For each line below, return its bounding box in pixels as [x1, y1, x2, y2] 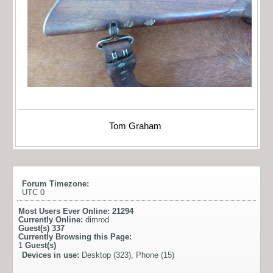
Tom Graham [109, 121, 164, 131]
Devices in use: [22, 250, 82, 260]
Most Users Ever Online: [18, 206, 112, 216]
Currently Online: [18, 214, 85, 224]
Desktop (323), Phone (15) [82, 250, 174, 260]
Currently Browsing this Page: [18, 232, 132, 241]
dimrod [85, 214, 109, 224]
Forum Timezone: [22, 179, 89, 188]
